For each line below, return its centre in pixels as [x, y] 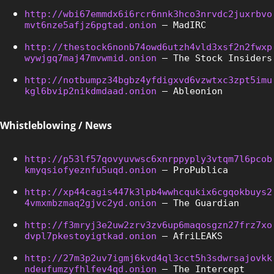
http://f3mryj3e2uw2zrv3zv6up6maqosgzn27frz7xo [148, 225]
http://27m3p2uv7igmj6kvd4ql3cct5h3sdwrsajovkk [148, 258]
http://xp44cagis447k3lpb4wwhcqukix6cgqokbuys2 [148, 192]
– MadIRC [181, 25]
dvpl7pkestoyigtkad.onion [91, 236]
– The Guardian [198, 203]
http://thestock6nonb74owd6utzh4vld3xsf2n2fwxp [148, 47]
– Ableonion [190, 91]
